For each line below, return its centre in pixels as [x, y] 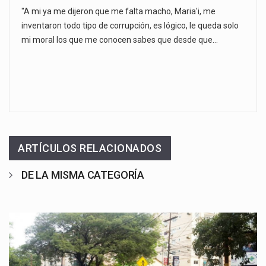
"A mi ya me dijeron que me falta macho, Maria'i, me [118, 12]
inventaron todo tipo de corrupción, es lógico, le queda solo [130, 26]
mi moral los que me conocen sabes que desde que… [120, 40]
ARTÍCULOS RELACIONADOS [90, 148]
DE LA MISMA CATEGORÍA [83, 175]
